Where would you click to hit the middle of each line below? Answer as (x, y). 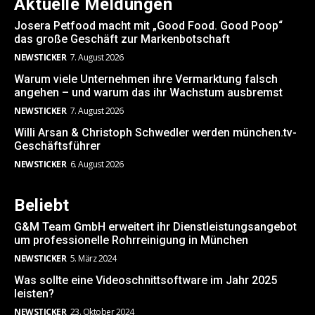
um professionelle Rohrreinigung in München (131, 240)
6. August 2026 (97, 165)
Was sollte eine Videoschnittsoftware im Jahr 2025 (146, 281)
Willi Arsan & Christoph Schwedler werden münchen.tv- (155, 133)
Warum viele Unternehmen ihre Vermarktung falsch (146, 79)
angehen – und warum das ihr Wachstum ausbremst (148, 93)
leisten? (34, 294)
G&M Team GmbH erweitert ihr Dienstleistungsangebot (155, 227)
